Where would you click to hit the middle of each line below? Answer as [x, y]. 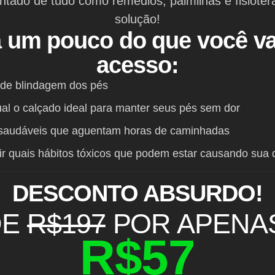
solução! [137, 19]
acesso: [137, 65]
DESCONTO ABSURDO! [137, 194]
